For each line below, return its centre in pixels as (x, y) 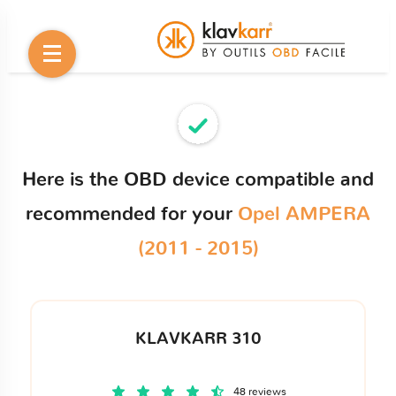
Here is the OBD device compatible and (198, 179)
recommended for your (132, 214)
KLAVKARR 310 (198, 339)
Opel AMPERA (304, 214)
